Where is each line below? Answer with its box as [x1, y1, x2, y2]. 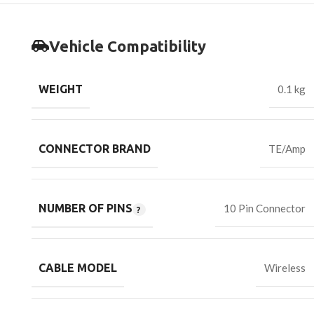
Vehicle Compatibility [49, 37, 206, 55]
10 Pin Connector [224, 202, 306, 215]
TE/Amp [268, 142, 306, 156]
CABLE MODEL [39, 261, 117, 275]
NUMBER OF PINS [39, 202, 132, 215]
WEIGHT [39, 83, 83, 96]
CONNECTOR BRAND [39, 142, 151, 156]
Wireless [264, 261, 306, 275]
